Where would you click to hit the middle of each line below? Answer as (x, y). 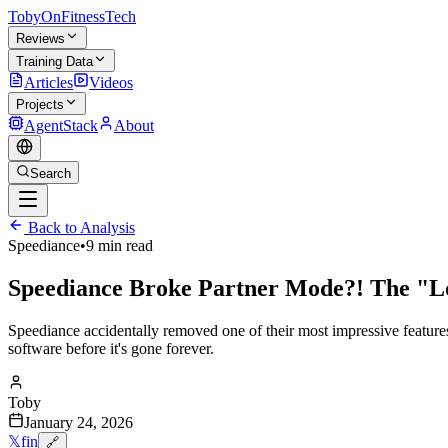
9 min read (119, 245)
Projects (40, 104)
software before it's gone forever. (111, 348)
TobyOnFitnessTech (72, 16)
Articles (48, 82)
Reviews (40, 38)
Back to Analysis (79, 227)
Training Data (54, 61)
